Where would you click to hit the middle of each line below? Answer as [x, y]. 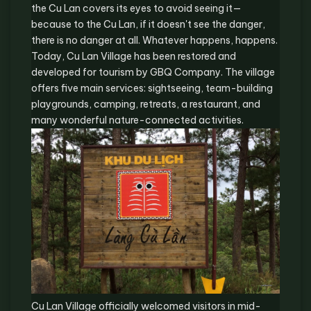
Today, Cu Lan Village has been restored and [134, 56]
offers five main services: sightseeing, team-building [152, 88]
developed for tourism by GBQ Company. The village [153, 72]
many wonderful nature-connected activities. [137, 120]
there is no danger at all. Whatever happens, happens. [154, 40]
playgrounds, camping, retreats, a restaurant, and [146, 104]
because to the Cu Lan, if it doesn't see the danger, [148, 24]
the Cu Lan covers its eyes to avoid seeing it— [136, 8]
